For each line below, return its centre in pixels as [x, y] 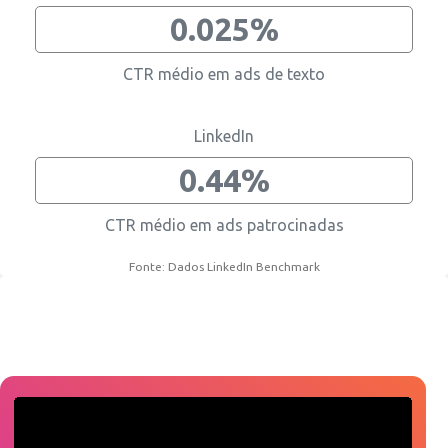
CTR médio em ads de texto [224, 74]
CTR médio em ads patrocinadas [224, 225]
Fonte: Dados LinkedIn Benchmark [224, 266]
